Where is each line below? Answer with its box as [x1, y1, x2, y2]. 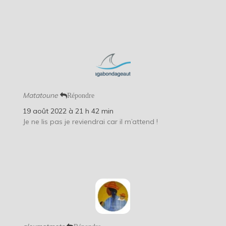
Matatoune [22, 90, 58, 100]
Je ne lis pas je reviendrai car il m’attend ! [22, 117, 158, 126]
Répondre [67, 91, 94, 99]
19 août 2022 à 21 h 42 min [22, 106, 114, 116]
